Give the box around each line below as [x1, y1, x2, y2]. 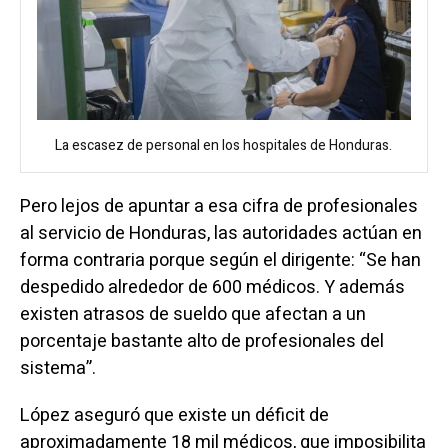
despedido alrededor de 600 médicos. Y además [19, 274, 405, 301]
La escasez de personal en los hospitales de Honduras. [55, 135, 393, 156]
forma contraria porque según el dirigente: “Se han [19, 247, 421, 274]
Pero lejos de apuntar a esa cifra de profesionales [19, 193, 418, 220]
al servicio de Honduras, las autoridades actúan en [19, 220, 422, 247]
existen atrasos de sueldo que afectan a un [19, 301, 366, 328]
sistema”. [19, 355, 96, 382]
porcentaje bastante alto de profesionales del [19, 328, 384, 355]
